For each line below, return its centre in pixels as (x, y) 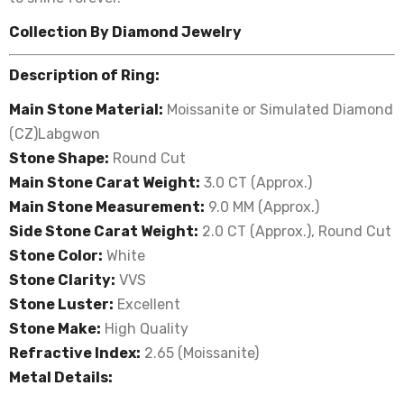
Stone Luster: (61, 304)
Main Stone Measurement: (107, 207)
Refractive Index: (75, 353)
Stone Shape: (59, 158)
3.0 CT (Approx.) (256, 183)
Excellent (147, 304)
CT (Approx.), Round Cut (308, 231)
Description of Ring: (84, 75)
